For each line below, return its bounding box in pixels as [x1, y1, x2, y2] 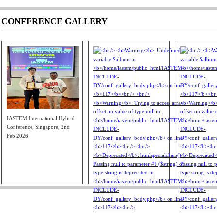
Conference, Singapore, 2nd [7, 124, 70, 130]
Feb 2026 [7, 132, 28, 139]
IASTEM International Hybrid [7, 115, 75, 121]
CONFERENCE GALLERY [1, 16, 108, 26]
